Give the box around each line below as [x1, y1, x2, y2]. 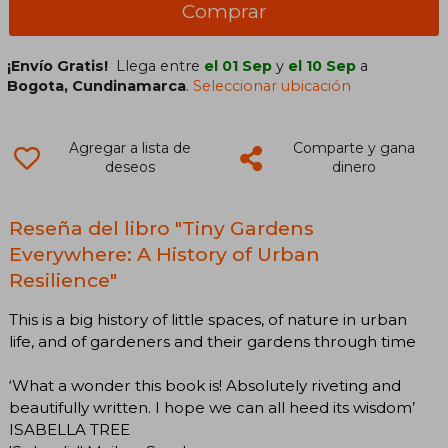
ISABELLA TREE [9, 420, 130, 440]
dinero [331, 158, 376, 177]
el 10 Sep [288, 57, 357, 76]
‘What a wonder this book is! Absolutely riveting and [9, 376, 401, 396]
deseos [104, 158, 155, 177]
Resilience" [9, 268, 117, 293]
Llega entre [116, 57, 205, 76]
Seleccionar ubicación [193, 77, 352, 96]
